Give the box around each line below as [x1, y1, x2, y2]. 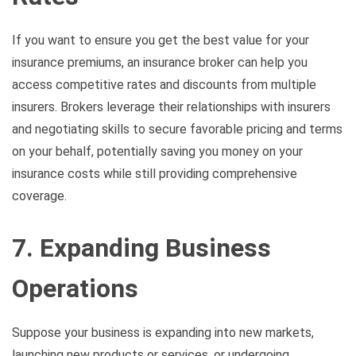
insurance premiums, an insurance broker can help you [12, 54, 308, 70]
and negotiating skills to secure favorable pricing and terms [12, 121, 342, 137]
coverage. [12, 188, 67, 203]
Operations [12, 273, 138, 304]
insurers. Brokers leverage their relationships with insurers [12, 99, 331, 114]
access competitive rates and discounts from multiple [12, 76, 316, 92]
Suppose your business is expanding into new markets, [12, 325, 314, 341]
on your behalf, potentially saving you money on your [12, 143, 303, 159]
